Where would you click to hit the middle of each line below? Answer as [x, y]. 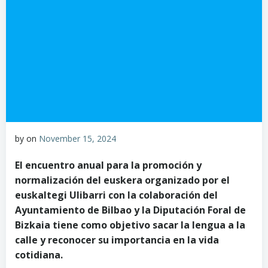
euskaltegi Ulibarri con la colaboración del [116, 195]
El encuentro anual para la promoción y [108, 165]
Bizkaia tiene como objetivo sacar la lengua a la [130, 225]
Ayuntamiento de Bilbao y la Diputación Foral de [130, 210]
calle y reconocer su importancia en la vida [117, 240]
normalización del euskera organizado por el [122, 180]
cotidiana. [39, 255]
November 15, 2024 [77, 138]
